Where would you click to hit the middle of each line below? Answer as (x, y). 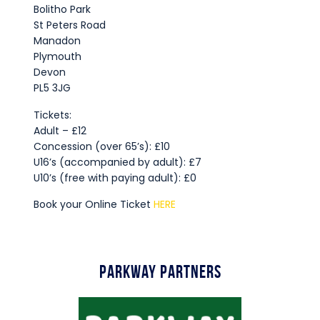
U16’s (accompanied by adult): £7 (117, 162)
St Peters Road (69, 25)
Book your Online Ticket (93, 204)
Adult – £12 (60, 130)
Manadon (57, 41)
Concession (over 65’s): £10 (101, 146)
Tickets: (52, 115)
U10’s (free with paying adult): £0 (115, 177)
